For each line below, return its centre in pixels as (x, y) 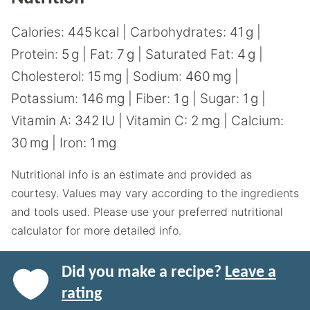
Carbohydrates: (180, 32)
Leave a (250, 272)
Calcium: (257, 120)
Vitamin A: (43, 120)
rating (82, 294)
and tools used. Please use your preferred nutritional (147, 211)
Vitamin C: (158, 120)
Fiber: (155, 98)
